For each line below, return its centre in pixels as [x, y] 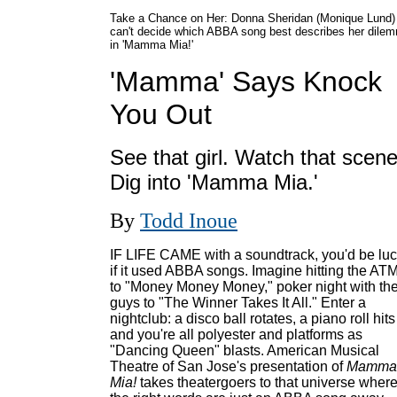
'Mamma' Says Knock [246, 82]
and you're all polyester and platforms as [236, 335]
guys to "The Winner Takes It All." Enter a [238, 303]
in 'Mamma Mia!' [152, 45]
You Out [161, 114]
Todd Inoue [189, 221]
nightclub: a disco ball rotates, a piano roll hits [253, 319]
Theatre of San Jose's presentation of [228, 366]
